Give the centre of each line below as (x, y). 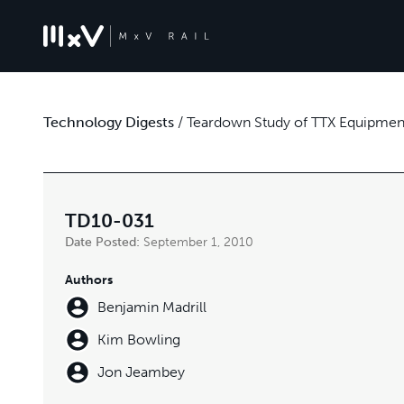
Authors (89, 280)
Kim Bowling (139, 340)
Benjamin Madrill (152, 307)
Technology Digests (109, 122)
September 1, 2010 (198, 242)
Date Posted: (104, 242)
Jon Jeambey (141, 372)
